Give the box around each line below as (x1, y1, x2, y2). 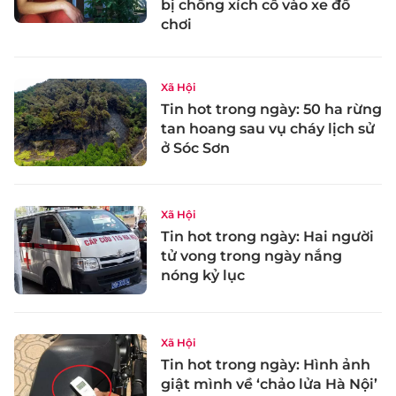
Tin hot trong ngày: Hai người (161, 228, 374, 246)
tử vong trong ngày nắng (161, 247, 342, 265)
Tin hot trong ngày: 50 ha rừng (161, 100, 382, 118)
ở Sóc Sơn (161, 139, 230, 156)
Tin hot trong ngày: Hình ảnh (161, 356, 370, 374)
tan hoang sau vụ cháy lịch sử (161, 119, 375, 137)
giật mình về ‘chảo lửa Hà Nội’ (161, 376, 377, 393)
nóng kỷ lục (161, 267, 245, 285)
